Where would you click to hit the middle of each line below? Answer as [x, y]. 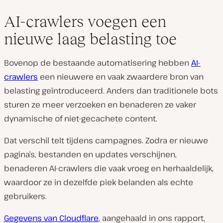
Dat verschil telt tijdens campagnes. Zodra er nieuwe [106, 140]
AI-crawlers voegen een [85, 21]
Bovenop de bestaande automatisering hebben [98, 63]
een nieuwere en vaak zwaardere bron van [121, 77]
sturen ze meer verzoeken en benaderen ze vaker [100, 105]
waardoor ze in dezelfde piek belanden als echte [99, 182]
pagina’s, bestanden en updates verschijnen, [90, 154]
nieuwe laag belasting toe [90, 39]
